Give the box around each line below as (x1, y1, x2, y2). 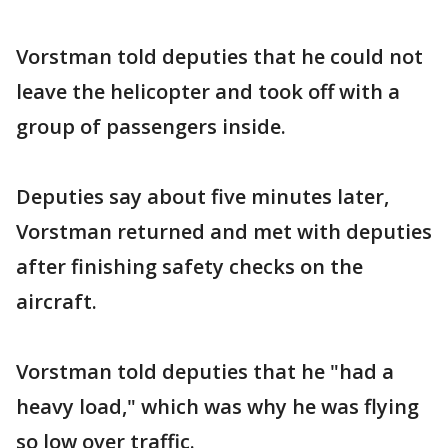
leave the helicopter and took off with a (16, 78, 400, 105)
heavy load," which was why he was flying (16, 393, 419, 420)
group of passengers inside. (16, 113, 286, 140)
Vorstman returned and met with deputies (16, 218, 432, 245)
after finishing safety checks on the (16, 253, 363, 280)
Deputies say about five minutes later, (16, 183, 389, 210)
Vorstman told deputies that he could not (16, 43, 423, 70)
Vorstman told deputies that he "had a (16, 358, 394, 385)
